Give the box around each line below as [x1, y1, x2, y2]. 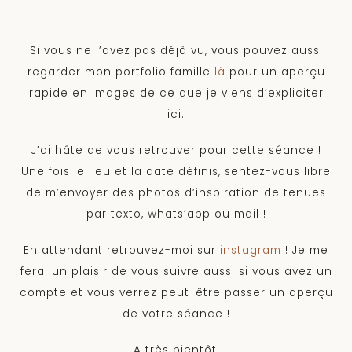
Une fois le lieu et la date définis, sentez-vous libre [21, 164, 331, 180]
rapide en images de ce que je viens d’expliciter [28, 86, 324, 101]
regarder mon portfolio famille [27, 64, 214, 80]
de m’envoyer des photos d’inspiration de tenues [26, 185, 326, 201]
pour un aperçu [225, 64, 325, 80]
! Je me [281, 243, 328, 258]
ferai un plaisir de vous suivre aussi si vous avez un [20, 264, 332, 280]
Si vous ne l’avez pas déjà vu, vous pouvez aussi [29, 43, 323, 59]
